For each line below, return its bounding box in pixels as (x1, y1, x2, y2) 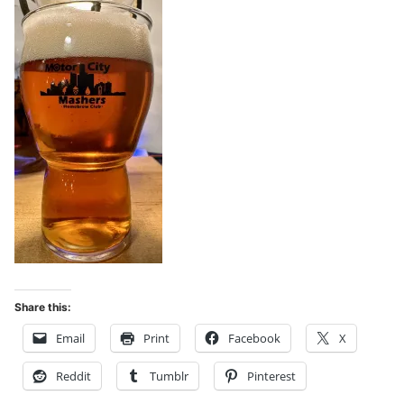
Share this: (14, 300, 71, 315)
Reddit (56, 368, 91, 385)
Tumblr (150, 368, 188, 385)
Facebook (228, 330, 280, 347)
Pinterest (247, 368, 296, 385)
